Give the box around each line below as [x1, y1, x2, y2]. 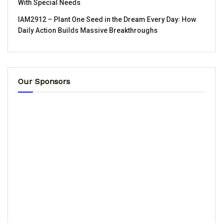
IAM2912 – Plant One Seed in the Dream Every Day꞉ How [18, 15, 196, 23]
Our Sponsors [18, 76, 70, 86]
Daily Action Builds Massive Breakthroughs [18, 26, 158, 34]
